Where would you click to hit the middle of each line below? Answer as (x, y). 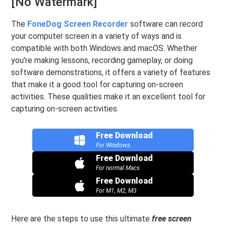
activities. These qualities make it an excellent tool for (108, 97)
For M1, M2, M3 (116, 191)
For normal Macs (118, 168)
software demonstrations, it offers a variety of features (111, 72)
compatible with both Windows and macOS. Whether (104, 48)
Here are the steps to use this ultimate (82, 219)
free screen (172, 219)
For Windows (113, 145)
